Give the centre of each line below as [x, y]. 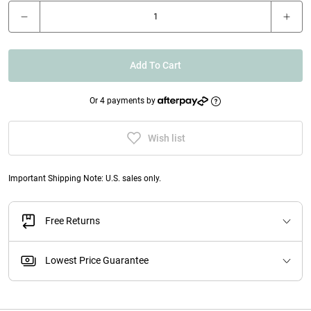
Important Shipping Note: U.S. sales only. [85, 178]
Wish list [167, 138]
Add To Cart [155, 65]
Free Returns [73, 221]
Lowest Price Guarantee [97, 261]
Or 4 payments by [124, 101]
